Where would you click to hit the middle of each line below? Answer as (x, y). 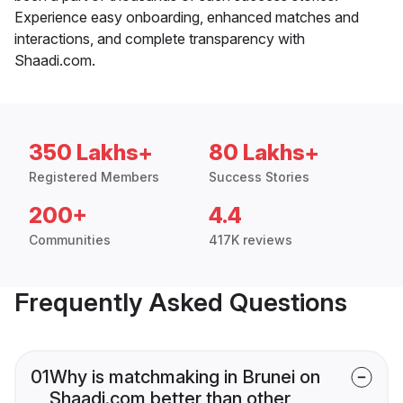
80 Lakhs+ (264, 152)
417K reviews (251, 239)
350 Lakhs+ (91, 152)
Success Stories (259, 176)
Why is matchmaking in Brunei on (185, 376)
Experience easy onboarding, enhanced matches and (187, 17)
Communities (70, 239)
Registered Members (94, 176)
